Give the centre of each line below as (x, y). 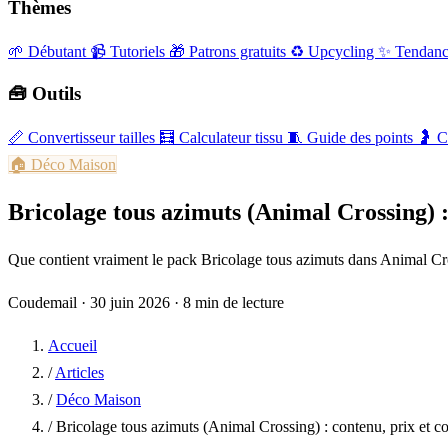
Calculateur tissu (231, 138)
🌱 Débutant (49, 51)
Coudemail (42, 302)
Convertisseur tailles (91, 138)
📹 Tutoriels (129, 51)
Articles (79, 372)
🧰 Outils (44, 94)
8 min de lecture (233, 302)
